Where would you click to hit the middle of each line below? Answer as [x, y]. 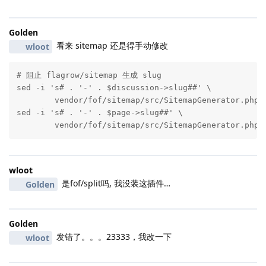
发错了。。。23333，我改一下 [113, 237]
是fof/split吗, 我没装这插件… [115, 183]
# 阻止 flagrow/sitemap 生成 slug [89, 75]
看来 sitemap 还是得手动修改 [111, 45]
